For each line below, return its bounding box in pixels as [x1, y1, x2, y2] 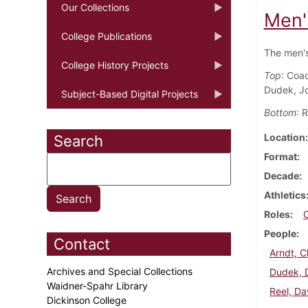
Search [54, 131, 103, 150]
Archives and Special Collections [47, 265, 195, 277]
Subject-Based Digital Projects [61, 87, 198, 100]
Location [263, 131, 305, 143]
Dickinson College [47, 294, 129, 306]
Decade [263, 169, 299, 181]
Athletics [263, 188, 306, 201]
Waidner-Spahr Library [47, 279, 151, 291]
